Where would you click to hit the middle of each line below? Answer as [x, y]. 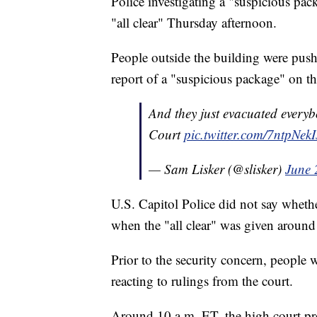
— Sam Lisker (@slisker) [217, 169]
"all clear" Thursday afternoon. [196, 23]
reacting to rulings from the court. [204, 281]
